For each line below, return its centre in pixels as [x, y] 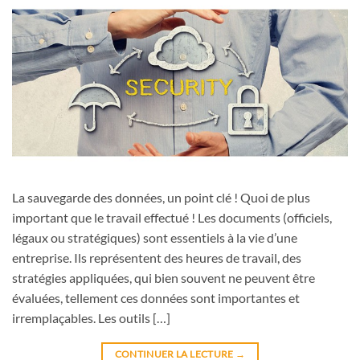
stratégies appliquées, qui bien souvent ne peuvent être [164, 278]
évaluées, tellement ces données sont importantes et [156, 298]
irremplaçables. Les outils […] [91, 318]
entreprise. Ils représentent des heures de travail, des [157, 258]
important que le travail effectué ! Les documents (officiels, [172, 218]
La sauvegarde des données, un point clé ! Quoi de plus [161, 198]
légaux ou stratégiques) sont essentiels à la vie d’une [155, 238]
